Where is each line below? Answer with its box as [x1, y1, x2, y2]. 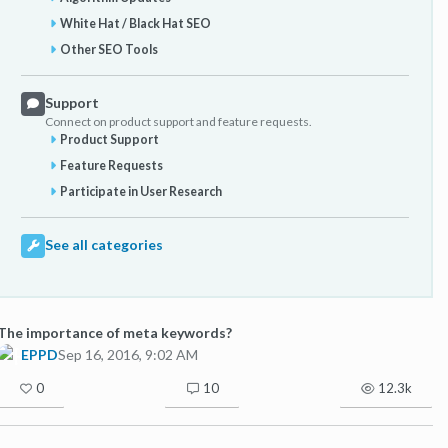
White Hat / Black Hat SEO [60, 15, 212, 31]
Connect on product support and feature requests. [45, 113, 312, 129]
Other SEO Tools [60, 41, 159, 57]
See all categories [45, 235, 163, 253]
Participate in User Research [60, 183, 223, 199]
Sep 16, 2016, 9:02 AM [58, 346, 198, 364]
